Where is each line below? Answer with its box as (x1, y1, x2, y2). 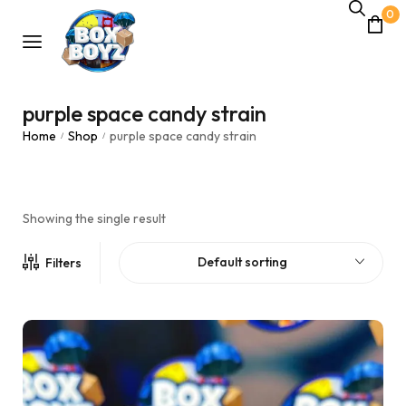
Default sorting (197, 254, 287, 270)
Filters (45, 255, 82, 271)
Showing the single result (23, 210, 166, 227)
